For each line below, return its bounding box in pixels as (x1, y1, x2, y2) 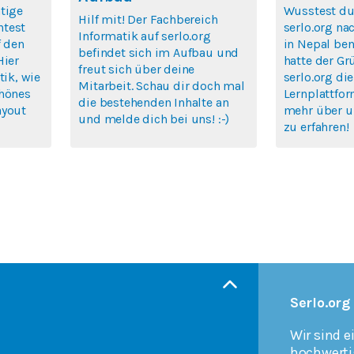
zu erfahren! (283, 119, 349, 135)
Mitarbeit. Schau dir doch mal (78, 77, 245, 93)
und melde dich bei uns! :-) (78, 111, 230, 126)
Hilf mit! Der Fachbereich (78, 11, 218, 27)
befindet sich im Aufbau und (78, 44, 239, 60)
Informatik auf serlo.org (78, 28, 211, 43)
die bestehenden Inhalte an (78, 94, 229, 110)
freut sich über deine (78, 61, 195, 77)
